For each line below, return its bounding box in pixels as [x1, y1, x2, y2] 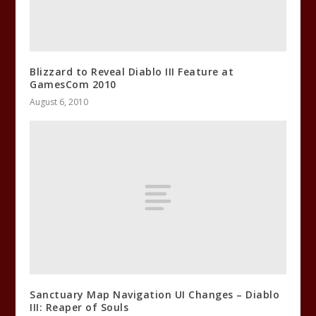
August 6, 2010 [30, 95, 89, 108]
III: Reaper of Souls [30, 300, 129, 314]
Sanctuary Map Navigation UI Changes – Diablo [30, 287, 280, 301]
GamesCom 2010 [30, 77, 116, 91]
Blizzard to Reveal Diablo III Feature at [30, 64, 234, 78]
